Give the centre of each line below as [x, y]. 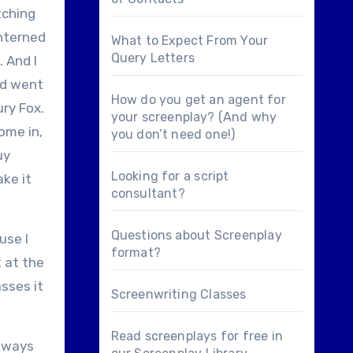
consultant [144, 193]
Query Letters [153, 58]
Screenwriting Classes [178, 294]
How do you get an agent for [198, 100]
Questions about [162, 235]
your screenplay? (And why [194, 117]
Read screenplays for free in [197, 336]
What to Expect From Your [190, 41]
